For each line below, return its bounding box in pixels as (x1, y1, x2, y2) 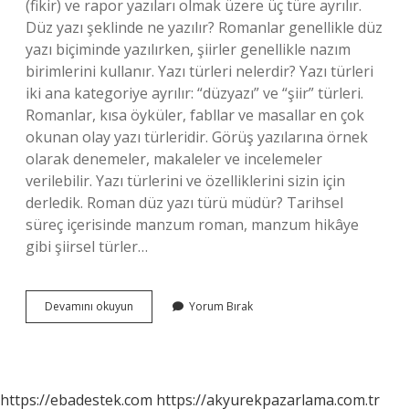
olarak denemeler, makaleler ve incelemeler (26, 149, 322, 169)
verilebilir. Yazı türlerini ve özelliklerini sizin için (26, 171, 345, 191)
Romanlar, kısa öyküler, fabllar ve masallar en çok (26, 105, 364, 125)
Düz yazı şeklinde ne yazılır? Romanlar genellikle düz (26, 17, 383, 37)
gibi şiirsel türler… (26, 236, 148, 257)
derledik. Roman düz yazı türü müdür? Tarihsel (26, 193, 343, 213)
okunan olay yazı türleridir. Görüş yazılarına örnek (26, 127, 368, 147)
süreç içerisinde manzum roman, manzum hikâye (26, 215, 359, 235)
